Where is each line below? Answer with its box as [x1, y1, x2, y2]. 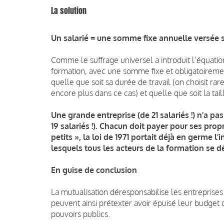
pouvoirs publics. [51, 208, 110, 219]
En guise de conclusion [51, 164, 137, 175]
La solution [51, 4, 86, 16]
